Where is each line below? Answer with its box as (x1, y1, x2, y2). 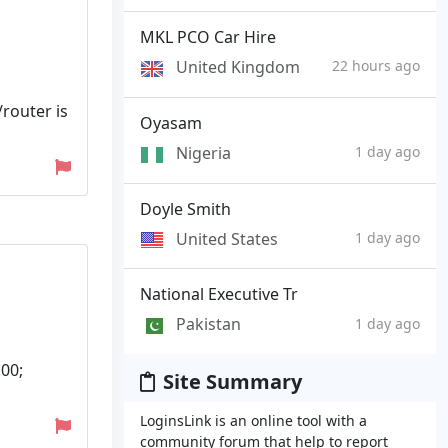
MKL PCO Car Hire (140, 26, 276, 49)
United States (176, 227, 278, 250)
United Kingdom (176, 56, 300, 79)
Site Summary (163, 367, 302, 395)
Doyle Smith (140, 197, 231, 220)
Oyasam (140, 111, 202, 134)
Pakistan (176, 313, 241, 336)
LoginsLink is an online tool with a (140, 410, 367, 430)
